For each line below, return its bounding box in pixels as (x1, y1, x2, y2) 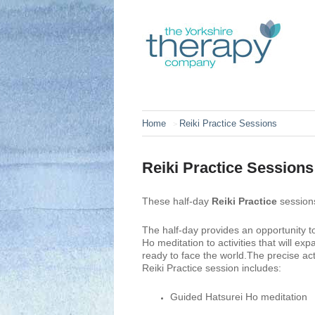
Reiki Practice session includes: (142, 262, 281, 274)
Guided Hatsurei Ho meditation (170, 291, 307, 302)
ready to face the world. (142, 250, 247, 261)
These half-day (142, 195, 212, 207)
